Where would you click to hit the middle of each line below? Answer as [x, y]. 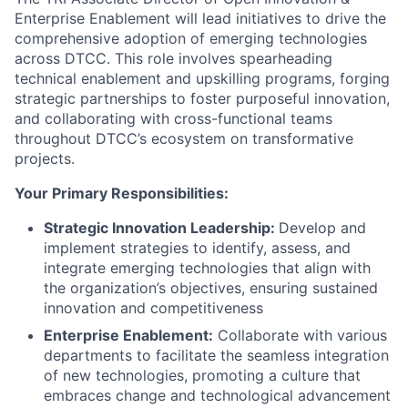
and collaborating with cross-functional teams [173, 119]
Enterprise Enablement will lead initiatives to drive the [200, 19]
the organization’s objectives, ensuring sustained [211, 288]
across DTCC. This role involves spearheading [173, 59]
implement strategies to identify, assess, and [197, 248]
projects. [45, 159]
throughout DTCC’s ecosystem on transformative [184, 139]
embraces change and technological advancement [217, 396]
